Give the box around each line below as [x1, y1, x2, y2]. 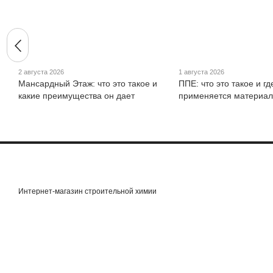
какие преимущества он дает [18, 90, 135, 101]
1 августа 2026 [178, 68, 224, 76]
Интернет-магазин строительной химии [18, 187, 157, 196]
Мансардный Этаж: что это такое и [18, 78, 157, 88]
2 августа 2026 [18, 68, 64, 76]
